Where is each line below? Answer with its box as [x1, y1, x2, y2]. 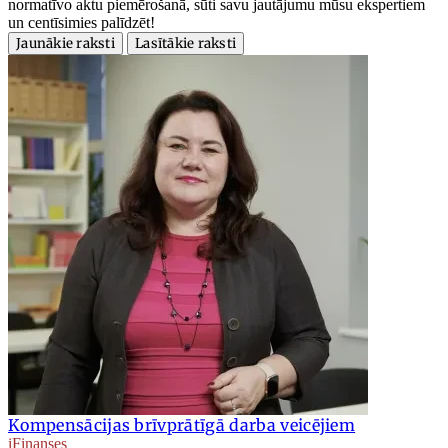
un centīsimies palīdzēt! [8, 14, 155, 32]
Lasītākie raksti [135, 35, 237, 53]
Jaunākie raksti [16, 35, 115, 53]
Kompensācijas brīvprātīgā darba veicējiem [8, 415, 356, 436]
